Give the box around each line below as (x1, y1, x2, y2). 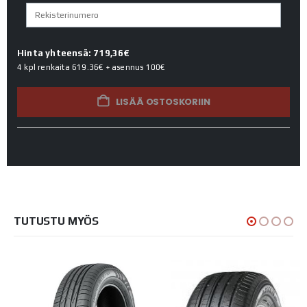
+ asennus (103, 62, 146, 73)
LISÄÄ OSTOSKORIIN (115, 95, 210, 109)
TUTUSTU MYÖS (14, 214, 99, 228)
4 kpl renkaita (17, 62, 72, 73)
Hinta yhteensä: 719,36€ (17, 48, 130, 59)
